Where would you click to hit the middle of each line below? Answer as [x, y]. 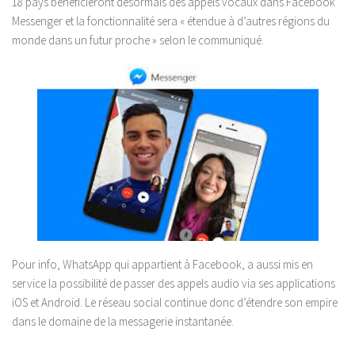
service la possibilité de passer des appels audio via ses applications [174, 284]
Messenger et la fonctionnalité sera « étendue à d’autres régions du [171, 21]
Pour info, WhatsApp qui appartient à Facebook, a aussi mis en [162, 265]
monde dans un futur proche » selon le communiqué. [138, 40]
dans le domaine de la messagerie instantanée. [123, 322]
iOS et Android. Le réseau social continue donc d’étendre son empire [175, 303]
